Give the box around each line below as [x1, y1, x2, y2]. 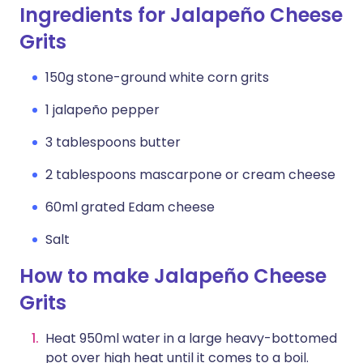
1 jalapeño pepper [45, 100, 160, 119]
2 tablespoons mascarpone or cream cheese [45, 165, 335, 184]
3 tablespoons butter [45, 133, 181, 152]
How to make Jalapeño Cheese [19, 263, 327, 289]
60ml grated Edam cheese [45, 198, 215, 216]
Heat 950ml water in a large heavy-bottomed [45, 329, 337, 348]
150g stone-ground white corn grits [45, 68, 269, 87]
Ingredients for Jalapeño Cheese [19, 2, 343, 28]
